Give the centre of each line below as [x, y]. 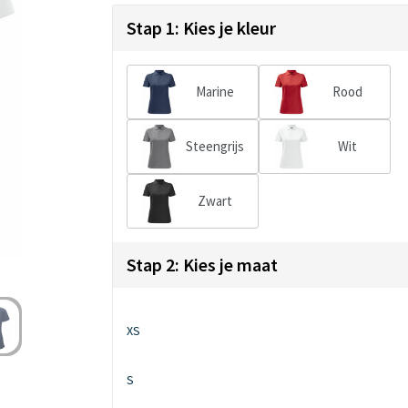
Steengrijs [215, 147]
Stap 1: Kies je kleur [201, 28]
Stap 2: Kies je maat [202, 265]
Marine [215, 92]
